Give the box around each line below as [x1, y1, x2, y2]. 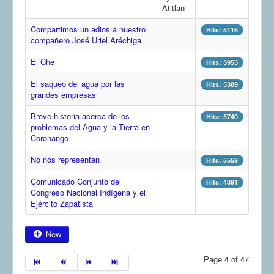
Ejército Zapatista [31, 198, 93, 210]
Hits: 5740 [206, 112, 238, 122]
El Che [31, 56, 54, 68]
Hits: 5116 [206, 25, 238, 35]
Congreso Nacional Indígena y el [31, 187, 146, 199]
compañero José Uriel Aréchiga [31, 34, 141, 46]
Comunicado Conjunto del [31, 176, 121, 188]
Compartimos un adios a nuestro [31, 23, 146, 35]
